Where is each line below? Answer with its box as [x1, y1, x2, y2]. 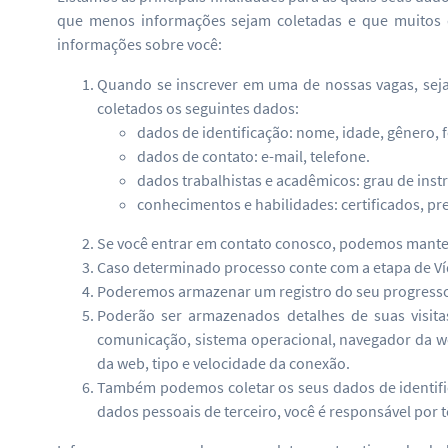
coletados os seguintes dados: [97, 98, 299, 119]
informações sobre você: [57, 34, 222, 55]
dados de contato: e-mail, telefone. [137, 146, 370, 167]
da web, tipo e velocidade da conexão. [97, 353, 350, 374]
